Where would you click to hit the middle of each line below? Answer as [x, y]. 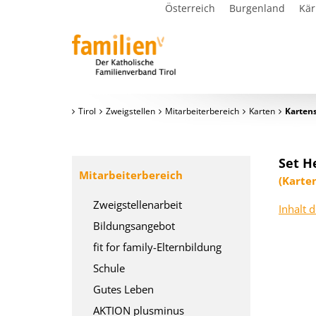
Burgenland [257, 8]
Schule [109, 268]
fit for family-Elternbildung [157, 247]
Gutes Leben [123, 289]
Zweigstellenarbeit [138, 205]
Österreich [190, 8]
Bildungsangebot [134, 226]
